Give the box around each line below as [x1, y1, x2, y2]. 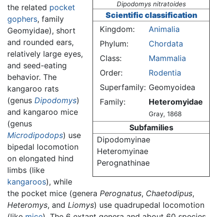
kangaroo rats [7, 84, 59, 94]
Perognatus [100, 188, 141, 199]
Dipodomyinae [97, 135, 150, 145]
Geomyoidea [148, 82, 195, 93]
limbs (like [7, 165, 45, 175]
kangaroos [7, 177, 46, 187]
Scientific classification [105, 10, 197, 20]
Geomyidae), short [7, 26, 76, 36]
